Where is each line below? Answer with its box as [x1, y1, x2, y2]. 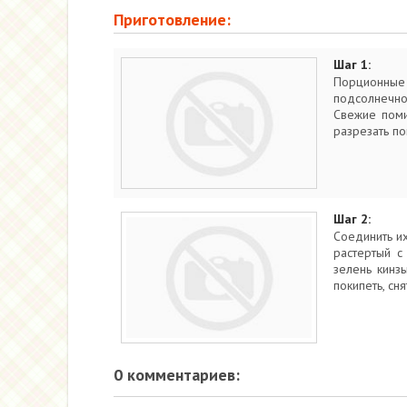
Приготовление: [113, 9, 231, 30]
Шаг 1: [333, 56, 371, 73]
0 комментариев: [113, 364, 240, 385]
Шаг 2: [333, 211, 371, 227]
